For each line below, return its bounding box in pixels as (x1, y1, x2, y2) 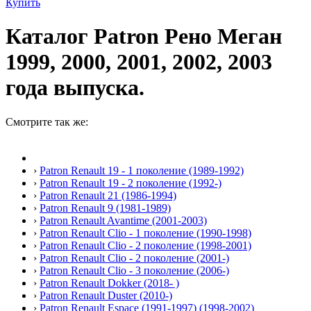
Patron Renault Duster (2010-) (40, 289, 172, 301)
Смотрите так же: (6, 115, 88, 128)
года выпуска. (6, 75, 144, 101)
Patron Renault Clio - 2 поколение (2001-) (40, 251, 229, 264)
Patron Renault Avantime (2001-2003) (40, 214, 207, 226)
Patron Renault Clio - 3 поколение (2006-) (40, 264, 229, 276)
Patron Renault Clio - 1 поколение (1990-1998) (40, 226, 251, 239)
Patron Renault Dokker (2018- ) (40, 276, 179, 289)
